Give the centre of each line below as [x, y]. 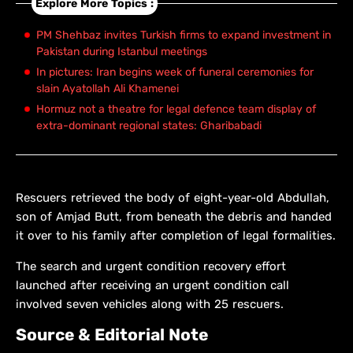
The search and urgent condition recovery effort [151, 267]
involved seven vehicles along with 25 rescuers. [150, 305]
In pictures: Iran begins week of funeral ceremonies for [175, 72]
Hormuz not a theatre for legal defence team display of [176, 110]
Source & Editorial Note [112, 335]
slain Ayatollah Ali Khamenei [108, 89]
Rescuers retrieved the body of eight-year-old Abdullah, [173, 198]
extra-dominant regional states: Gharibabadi [149, 126]
